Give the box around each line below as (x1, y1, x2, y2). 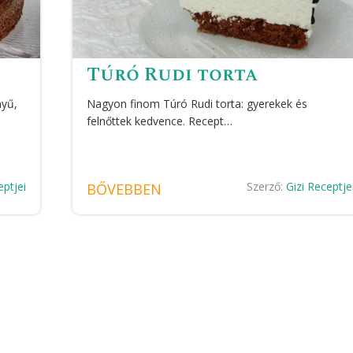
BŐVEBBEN (87, 180, 162, 199)
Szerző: (247, 179, 287, 195)
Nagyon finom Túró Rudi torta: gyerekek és (87, 96, 308, 112)
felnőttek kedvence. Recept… (87, 113, 233, 129)
